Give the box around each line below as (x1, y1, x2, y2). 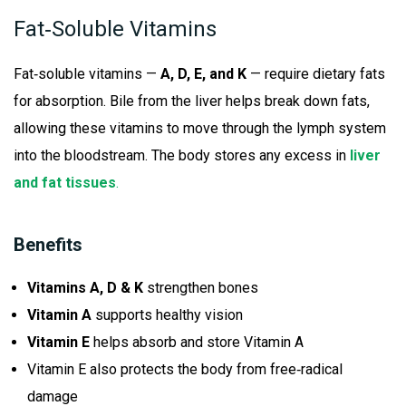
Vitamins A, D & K (27, 279, 143, 297)
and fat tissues (14, 174, 116, 192)
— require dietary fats (246, 65, 385, 83)
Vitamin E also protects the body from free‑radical (27, 361, 343, 379)
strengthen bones (143, 279, 258, 297)
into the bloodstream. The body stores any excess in (14, 147, 350, 165)
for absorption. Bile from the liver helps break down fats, (14, 92, 370, 111)
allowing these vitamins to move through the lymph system (14, 120, 386, 138)
